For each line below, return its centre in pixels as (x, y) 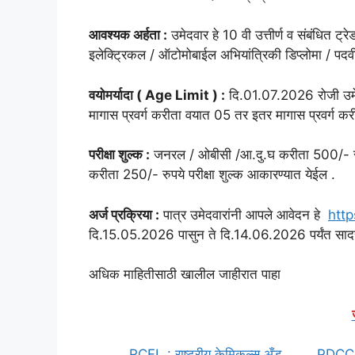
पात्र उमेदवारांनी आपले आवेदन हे (244, 214)
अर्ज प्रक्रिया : (124, 214)
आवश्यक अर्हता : (128, 35)
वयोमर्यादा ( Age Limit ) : (157, 95)
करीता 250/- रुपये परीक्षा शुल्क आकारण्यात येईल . (212, 175)
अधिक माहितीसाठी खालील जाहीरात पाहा (185, 275)
